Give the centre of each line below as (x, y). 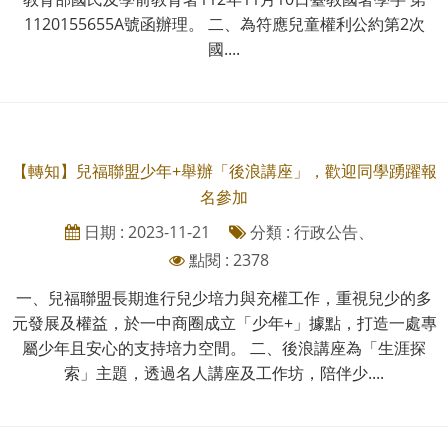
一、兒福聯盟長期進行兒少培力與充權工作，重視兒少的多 (224, 297)
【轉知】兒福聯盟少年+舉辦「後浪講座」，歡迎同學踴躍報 (224, 170)
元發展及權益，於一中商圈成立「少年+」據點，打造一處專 (224, 322)
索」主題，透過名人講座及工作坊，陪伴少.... (224, 372)
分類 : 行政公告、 (309, 231)
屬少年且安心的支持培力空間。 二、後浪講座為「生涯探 (224, 347)
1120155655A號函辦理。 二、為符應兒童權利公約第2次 (224, 23)
